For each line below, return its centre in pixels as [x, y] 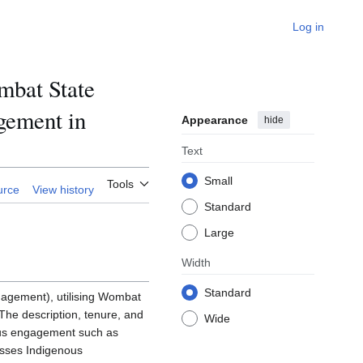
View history [63, 190]
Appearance [215, 120]
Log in [308, 27]
